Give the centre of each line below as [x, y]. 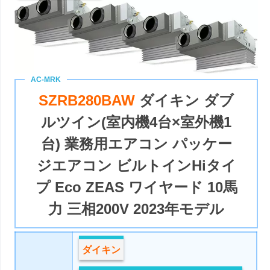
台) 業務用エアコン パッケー [136, 144]
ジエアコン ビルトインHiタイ [136, 166]
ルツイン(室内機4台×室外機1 [137, 122]
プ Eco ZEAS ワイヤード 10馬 [136, 187]
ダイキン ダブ [187, 101]
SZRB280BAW [89, 101]
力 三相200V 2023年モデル [137, 209]
